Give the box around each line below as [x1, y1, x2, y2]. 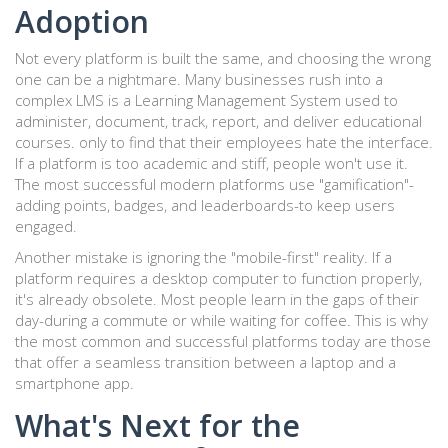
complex [15, 90, 76, 111]
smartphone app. [15, 373, 134, 394]
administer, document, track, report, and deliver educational [15, 111, 422, 132]
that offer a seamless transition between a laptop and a [15, 352, 396, 373]
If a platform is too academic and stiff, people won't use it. [15, 153, 408, 174]
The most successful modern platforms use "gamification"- [15, 174, 414, 195]
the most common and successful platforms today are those [15, 331, 431, 352]
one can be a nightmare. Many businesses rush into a [15, 69, 383, 90]
